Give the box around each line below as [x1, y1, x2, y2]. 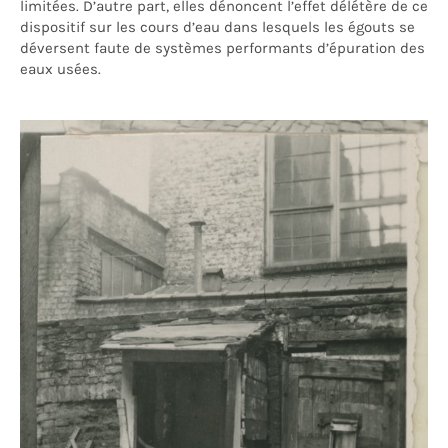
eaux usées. [20, 60, 101, 78]
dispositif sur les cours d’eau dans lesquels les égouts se [20, 18, 415, 36]
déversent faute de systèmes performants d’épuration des [20, 39, 425, 57]
